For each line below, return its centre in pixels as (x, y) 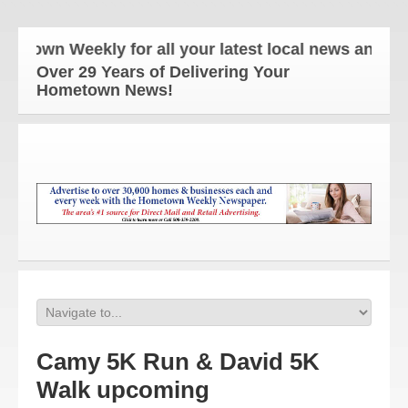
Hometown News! (109, 90)
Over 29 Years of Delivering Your (163, 72)
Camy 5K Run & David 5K (178, 362)
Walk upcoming (123, 390)
